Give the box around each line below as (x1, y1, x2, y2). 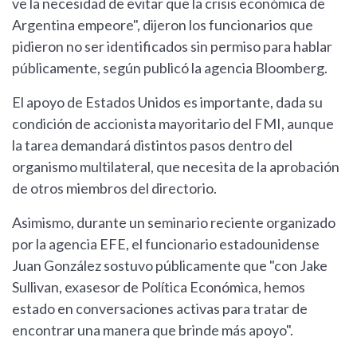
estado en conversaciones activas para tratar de (12, 300, 308, 318)
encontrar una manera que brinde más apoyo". (12, 321, 293, 339)
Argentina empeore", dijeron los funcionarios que (12, 16, 313, 34)
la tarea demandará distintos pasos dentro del (12, 136, 292, 155)
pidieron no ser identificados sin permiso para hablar (12, 37, 332, 56)
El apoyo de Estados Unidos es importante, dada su (12, 93, 323, 112)
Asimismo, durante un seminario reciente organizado (12, 214, 335, 232)
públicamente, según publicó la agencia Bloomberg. (12, 59, 328, 77)
